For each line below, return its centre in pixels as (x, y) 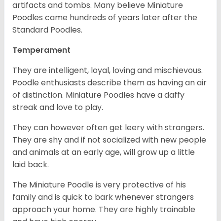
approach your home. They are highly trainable (104, 210)
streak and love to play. (59, 108)
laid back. (32, 165)
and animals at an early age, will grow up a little (104, 152)
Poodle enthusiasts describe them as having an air (110, 83)
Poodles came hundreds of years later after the (105, 18)
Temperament (42, 50)
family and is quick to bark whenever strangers (103, 197)
